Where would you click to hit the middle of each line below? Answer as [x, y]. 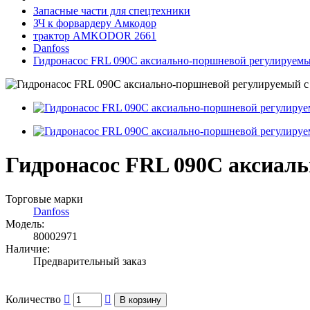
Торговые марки [44, 199]
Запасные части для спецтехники [112, 11]
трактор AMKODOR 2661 [95, 36]
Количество [33, 299]
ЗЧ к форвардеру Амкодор [95, 23]
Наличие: [28, 248]
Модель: [25, 224]
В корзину [140, 300]
